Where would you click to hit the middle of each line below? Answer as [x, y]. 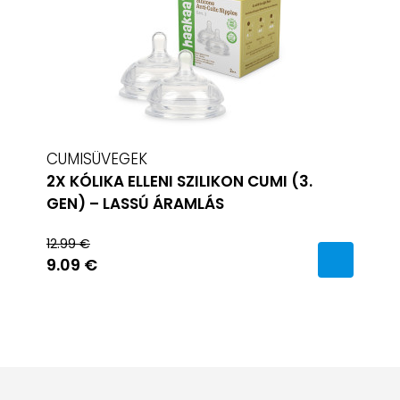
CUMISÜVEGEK [97, 159]
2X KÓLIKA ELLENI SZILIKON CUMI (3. [179, 181]
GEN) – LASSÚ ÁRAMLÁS [135, 204]
